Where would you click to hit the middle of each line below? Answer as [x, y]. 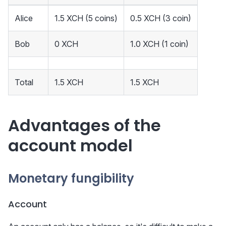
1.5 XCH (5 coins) [86, 18]
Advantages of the [84, 126]
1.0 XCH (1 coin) [159, 44]
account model [70, 146]
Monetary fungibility [71, 179]
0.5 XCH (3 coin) [161, 18]
